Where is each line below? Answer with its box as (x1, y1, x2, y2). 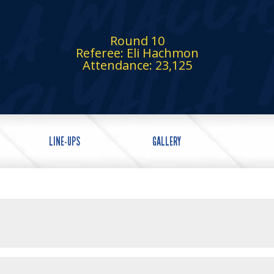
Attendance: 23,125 (82, 57, 192, 73)
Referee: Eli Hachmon (75, 45, 199, 61)
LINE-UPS (49, 135, 80, 149)
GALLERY (152, 135, 181, 149)
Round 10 (109, 32, 165, 49)
